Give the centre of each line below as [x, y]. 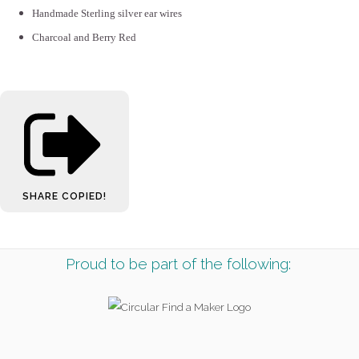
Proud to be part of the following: [178, 264]
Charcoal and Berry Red [85, 37]
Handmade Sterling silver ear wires [107, 13]
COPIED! [84, 197]
